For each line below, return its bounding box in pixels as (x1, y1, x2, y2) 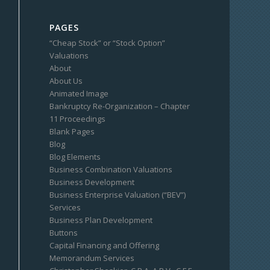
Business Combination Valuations (49, 164, 173, 175)
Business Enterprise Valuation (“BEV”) (49, 189, 186, 200)
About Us (49, 75, 83, 86)
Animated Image (49, 88, 109, 99)
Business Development (49, 177, 135, 187)
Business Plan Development (49, 215, 153, 225)
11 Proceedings (49, 113, 106, 124)
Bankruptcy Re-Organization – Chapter (49, 101, 190, 111)
